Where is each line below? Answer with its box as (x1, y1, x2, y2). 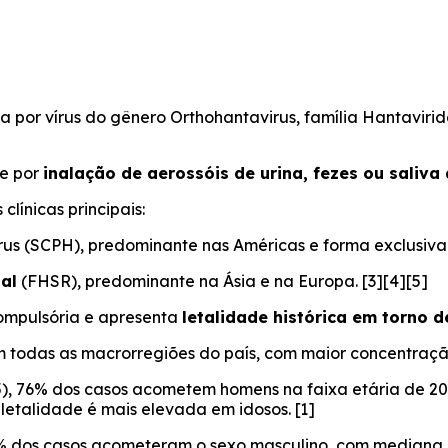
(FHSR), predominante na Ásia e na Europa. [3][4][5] (17, 271, 428, 292)
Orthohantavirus (170, 107, 296, 128)
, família (296, 107, 362, 128)
